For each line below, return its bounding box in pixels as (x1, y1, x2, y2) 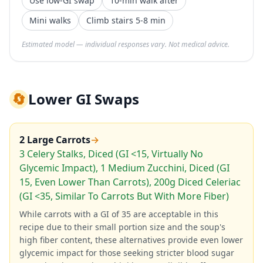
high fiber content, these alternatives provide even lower (19, 234, 243, 245)
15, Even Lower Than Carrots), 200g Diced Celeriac (19, 176, 241, 188)
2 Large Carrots (19, 133, 90, 146)
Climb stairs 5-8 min (86, 15, 166, 26)
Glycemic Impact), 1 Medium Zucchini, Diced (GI (19, 161, 230, 174)
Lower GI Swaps (28, 89, 139, 109)
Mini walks (29, 15, 71, 26)
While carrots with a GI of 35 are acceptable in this (19, 208, 218, 220)
